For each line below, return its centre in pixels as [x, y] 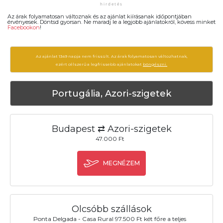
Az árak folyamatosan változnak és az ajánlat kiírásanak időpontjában [100, 16]
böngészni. [155, 64]
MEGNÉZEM [121, 163]
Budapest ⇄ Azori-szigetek [111, 129]
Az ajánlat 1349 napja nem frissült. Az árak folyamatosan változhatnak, [111, 56]
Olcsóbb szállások [111, 209]
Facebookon [24, 27]
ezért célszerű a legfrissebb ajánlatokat [99, 64]
